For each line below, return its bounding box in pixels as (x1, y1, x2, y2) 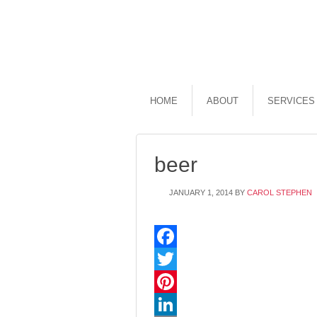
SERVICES (267, 96, 315, 106)
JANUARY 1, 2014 (169, 188, 233, 197)
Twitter (154, 276, 184, 287)
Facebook (154, 253, 199, 265)
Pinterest (154, 299, 194, 310)
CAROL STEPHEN (247, 188, 312, 197)
